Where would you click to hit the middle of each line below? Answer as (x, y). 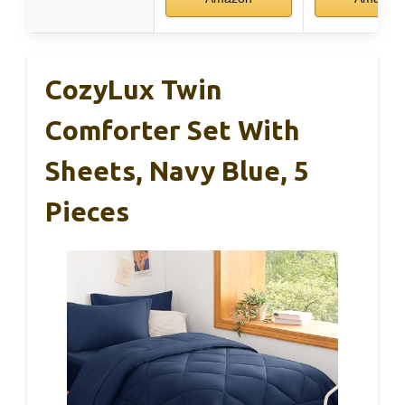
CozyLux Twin (134, 90)
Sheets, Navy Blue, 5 (177, 171)
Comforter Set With (173, 131)
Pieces (87, 212)
